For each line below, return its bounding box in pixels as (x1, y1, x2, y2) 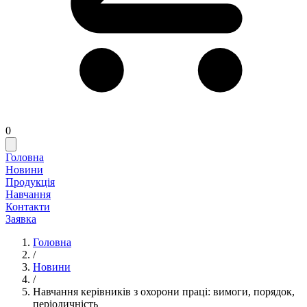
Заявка (5, 213, 36, 225)
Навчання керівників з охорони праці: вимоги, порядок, (33, 286, 295, 297)
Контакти (5, 201, 50, 212)
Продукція (5, 176, 55, 188)
